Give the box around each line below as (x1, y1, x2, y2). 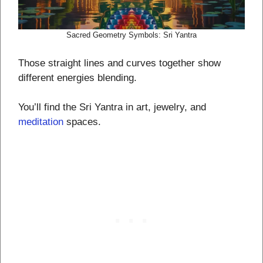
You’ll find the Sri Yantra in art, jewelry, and (18, 102, 206, 113)
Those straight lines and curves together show (18, 57, 221, 69)
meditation (18, 116, 63, 128)
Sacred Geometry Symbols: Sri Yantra (66, 31, 197, 40)
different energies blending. (18, 72, 137, 83)
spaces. (63, 116, 101, 128)
